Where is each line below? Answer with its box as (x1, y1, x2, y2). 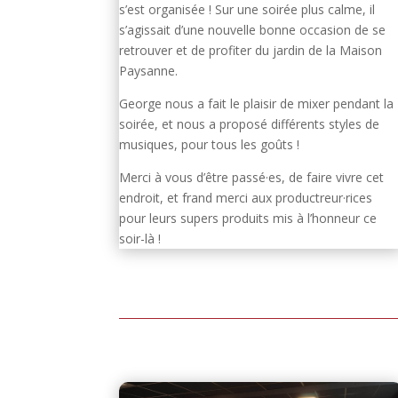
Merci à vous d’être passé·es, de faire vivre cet (119, 169, 385, 187)
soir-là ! (119, 230, 162, 248)
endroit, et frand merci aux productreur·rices (119, 189, 373, 207)
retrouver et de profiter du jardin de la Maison (119, 42, 383, 60)
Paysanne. (119, 62, 179, 80)
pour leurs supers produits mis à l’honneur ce (119, 210, 378, 227)
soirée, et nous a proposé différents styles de (119, 115, 380, 133)
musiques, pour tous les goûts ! (119, 136, 300, 154)
